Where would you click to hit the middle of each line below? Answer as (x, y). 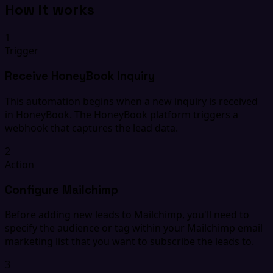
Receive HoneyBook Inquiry (80, 76)
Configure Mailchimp (62, 190)
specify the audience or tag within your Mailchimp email (134, 228)
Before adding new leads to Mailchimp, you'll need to (127, 215)
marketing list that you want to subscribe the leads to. (129, 242)
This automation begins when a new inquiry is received (131, 101)
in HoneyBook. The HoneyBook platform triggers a (122, 114)
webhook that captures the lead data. (91, 128)
